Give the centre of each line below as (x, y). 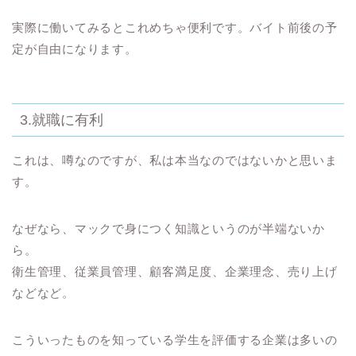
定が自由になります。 (75, 49)
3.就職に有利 (62, 119)
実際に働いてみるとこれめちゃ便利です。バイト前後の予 (175, 28)
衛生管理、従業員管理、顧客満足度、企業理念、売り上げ (175, 271)
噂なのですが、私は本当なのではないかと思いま (200, 160)
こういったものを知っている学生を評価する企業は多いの (175, 339)
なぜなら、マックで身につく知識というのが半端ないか (168, 228)
